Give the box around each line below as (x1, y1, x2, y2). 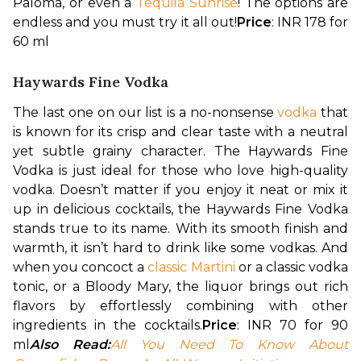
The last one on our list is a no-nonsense (13, 104, 278, 120)
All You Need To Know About (110, 336, 349, 352)
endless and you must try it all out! (13, 14, 237, 30)
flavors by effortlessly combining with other (13, 297, 348, 313)
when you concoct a (13, 259, 148, 275)
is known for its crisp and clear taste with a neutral (13, 123, 348, 139)
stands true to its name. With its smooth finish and (13, 220, 348, 236)
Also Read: (30, 336, 110, 352)
